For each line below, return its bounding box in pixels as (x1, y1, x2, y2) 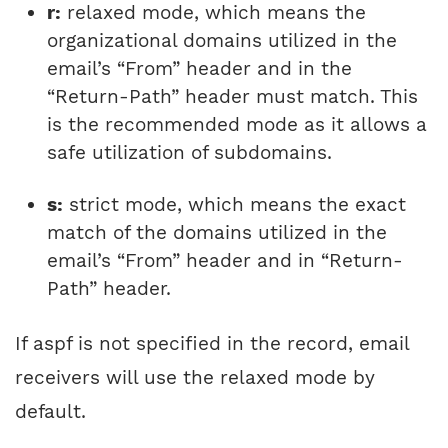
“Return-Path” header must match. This (47, 85, 418, 109)
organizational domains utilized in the (47, 29, 397, 53)
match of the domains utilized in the (47, 221, 387, 245)
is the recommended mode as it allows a (47, 113, 427, 137)
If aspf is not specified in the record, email (15, 332, 409, 356)
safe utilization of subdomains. (47, 141, 338, 165)
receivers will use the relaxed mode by (15, 366, 375, 390)
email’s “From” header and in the (47, 57, 352, 81)
